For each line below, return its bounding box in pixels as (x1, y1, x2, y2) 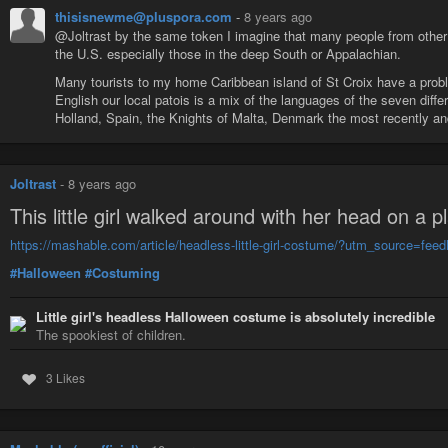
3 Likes (45, 369, 85, 387)
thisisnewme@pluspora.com (55, 6, 236, 26)
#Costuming (85, 263, 160, 283)
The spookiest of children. (36, 325, 186, 345)
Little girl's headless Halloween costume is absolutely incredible (36, 307, 435, 327)
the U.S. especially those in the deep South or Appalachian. (55, 43, 401, 63)
